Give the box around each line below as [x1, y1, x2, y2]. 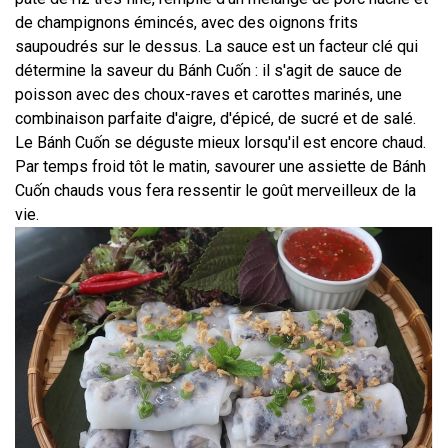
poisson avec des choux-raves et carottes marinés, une [15, 84, 402, 104]
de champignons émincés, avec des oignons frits [15, 12, 358, 32]
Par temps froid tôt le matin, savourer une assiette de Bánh [15, 156, 426, 176]
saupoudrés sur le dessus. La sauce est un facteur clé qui [15, 36, 418, 56]
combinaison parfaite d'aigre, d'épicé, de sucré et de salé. [15, 108, 416, 128]
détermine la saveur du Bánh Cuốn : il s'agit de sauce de [15, 60, 402, 80]
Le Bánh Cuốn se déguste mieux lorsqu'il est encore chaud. [15, 132, 426, 152]
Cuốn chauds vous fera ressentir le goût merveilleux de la [15, 180, 416, 200]
